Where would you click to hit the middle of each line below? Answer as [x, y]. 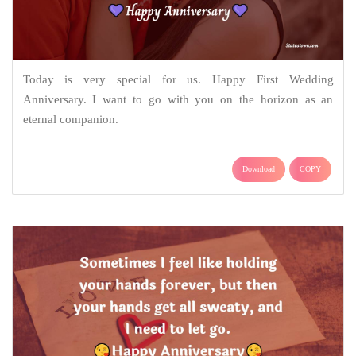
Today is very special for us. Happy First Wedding [178, 80]
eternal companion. [70, 120]
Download [259, 169]
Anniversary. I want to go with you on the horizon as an [178, 100]
